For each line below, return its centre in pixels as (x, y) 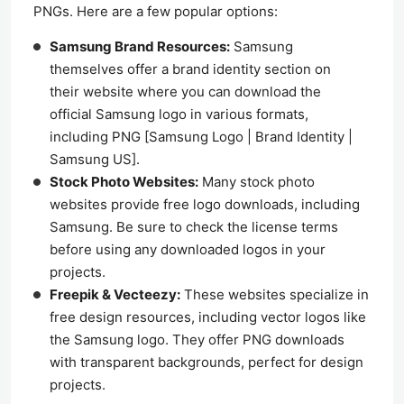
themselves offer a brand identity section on (190, 69)
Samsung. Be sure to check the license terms (194, 227)
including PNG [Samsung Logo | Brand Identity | (201, 137)
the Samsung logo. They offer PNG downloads (197, 340)
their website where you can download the (185, 92)
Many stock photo (257, 182)
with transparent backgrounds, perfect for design (207, 363)
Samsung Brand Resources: (140, 47)
